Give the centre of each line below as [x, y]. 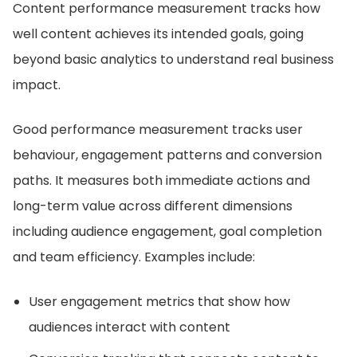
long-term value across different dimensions [153, 206]
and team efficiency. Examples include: [134, 257]
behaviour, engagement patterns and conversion [167, 155]
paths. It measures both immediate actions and [161, 180]
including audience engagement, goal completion [167, 231]
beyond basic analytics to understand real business [173, 59]
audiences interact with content [129, 327]
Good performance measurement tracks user [158, 129]
